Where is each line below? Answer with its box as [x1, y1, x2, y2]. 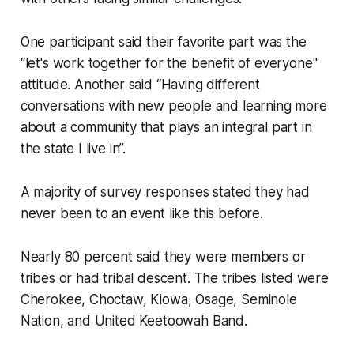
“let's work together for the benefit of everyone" [20, 55, 318, 72]
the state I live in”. [20, 141, 126, 157]
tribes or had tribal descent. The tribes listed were [20, 270, 329, 287]
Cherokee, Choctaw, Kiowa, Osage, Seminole [20, 292, 297, 308]
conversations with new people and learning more [20, 98, 327, 115]
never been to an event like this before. [20, 205, 263, 222]
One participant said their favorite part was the [20, 34, 307, 51]
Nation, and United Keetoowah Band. [20, 313, 247, 330]
